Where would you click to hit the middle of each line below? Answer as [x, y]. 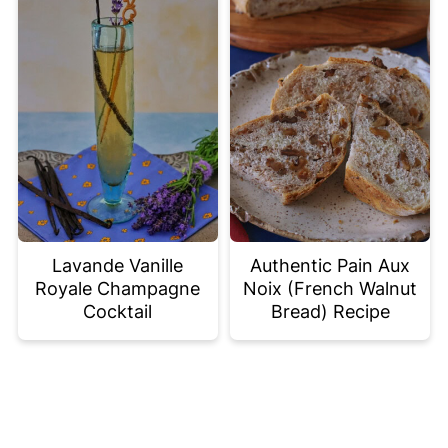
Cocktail [118, 311]
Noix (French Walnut [330, 288]
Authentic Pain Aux [330, 265]
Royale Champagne [118, 288]
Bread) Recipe [330, 311]
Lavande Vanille [118, 265]
